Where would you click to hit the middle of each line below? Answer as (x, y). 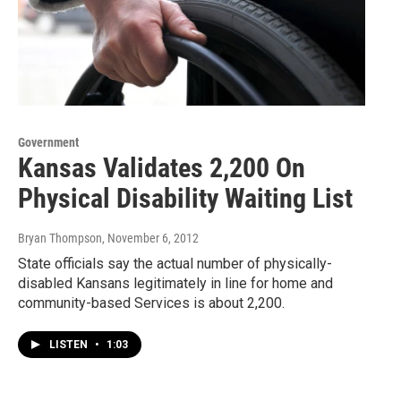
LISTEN (70, 344)
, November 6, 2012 (150, 238)
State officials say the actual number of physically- (175, 263)
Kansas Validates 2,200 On (162, 167)
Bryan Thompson (60, 238)
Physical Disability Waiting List (185, 198)
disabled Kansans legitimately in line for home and (175, 283)
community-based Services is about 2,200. (151, 303)
